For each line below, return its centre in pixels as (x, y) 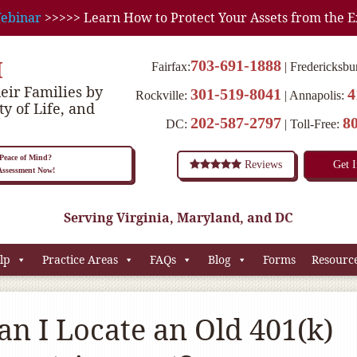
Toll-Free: (316, 124)
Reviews (262, 165)
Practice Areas (80, 259)
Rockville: (163, 95)
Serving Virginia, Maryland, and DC (178, 218)
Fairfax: (171, 67)
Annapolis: (318, 95)
